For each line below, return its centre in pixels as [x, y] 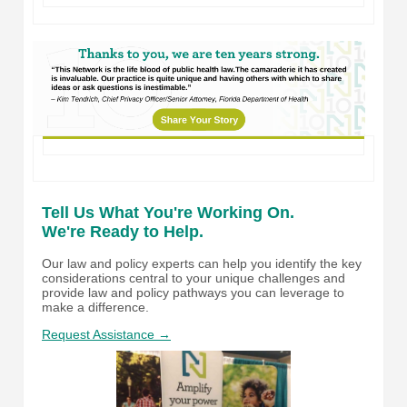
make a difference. [95, 307]
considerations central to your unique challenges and [194, 278]
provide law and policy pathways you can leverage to [193, 292]
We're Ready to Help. [123, 231]
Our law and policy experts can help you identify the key [202, 263]
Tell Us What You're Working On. [168, 212]
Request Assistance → [106, 334]
